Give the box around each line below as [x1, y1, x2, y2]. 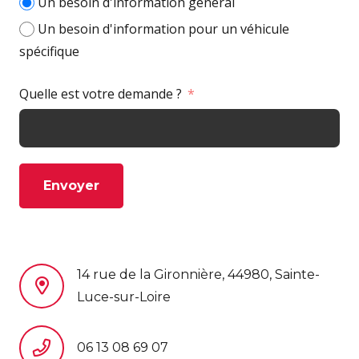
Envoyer [42, 178, 99, 194]
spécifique [19, 42, 79, 61]
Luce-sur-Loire [77, 288, 171, 305]
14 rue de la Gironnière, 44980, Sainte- [77, 266, 320, 282]
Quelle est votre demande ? [19, 85, 182, 103]
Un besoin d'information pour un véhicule [38, 20, 290, 38]
